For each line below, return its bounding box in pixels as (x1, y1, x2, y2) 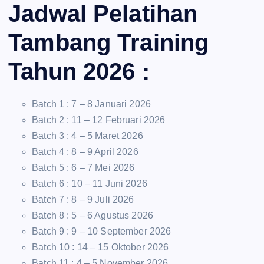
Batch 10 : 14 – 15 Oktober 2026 (32, 242, 169, 253)
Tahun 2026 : (8, 58, 150, 84)
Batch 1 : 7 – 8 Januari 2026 (32, 99, 151, 110)
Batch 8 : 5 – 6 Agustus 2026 (32, 210, 154, 221)
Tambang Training (8, 29, 209, 55)
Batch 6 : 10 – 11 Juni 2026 (32, 179, 147, 189)
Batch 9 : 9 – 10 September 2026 (32, 226, 171, 237)
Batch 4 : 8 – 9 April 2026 (32, 147, 138, 157)
